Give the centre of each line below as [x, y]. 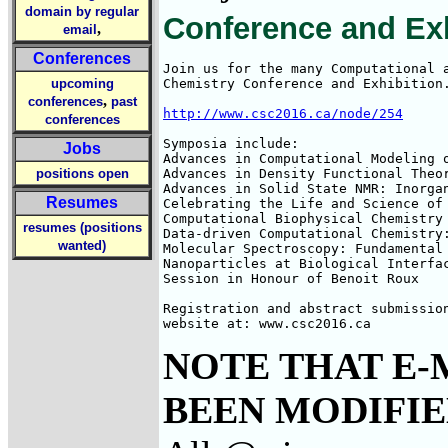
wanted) [82, 245]
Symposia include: [231, 143]
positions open [82, 173]
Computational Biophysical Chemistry [303, 218]
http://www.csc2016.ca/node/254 [283, 113]
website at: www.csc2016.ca [267, 323]
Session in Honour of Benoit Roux [291, 278]
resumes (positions [82, 227]
